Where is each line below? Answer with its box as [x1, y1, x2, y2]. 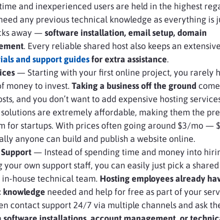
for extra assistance [89, 54, 167, 64]
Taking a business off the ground [72, 80, 198, 91]
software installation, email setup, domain [45, 27, 207, 38]
